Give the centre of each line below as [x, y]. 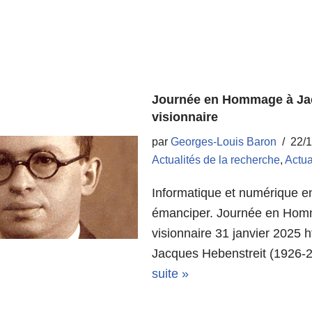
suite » [171, 273]
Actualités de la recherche [216, 159]
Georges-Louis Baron [224, 141]
